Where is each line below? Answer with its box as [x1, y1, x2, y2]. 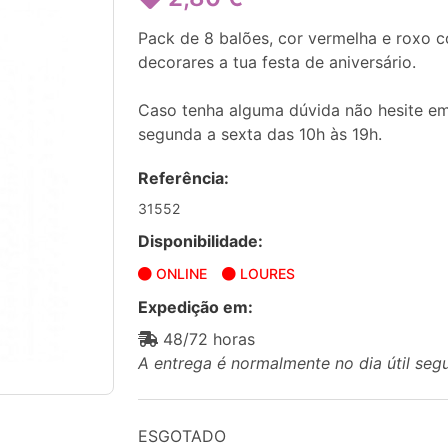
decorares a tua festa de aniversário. [138, 52, 416, 72]
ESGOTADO [138, 426, 226, 446]
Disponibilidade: [138, 231, 263, 251]
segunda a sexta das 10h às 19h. [138, 124, 382, 144]
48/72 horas [158, 329, 255, 349]
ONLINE [152, 265, 207, 282]
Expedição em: [138, 297, 253, 317]
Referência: [138, 168, 229, 188]
